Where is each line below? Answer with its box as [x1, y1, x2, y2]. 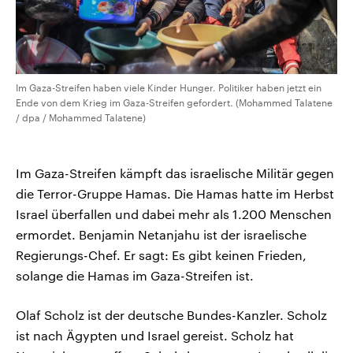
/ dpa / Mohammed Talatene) [16, 111, 146, 123]
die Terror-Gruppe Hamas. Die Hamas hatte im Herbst [16, 185, 334, 201]
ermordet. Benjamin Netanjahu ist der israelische [16, 226, 307, 242]
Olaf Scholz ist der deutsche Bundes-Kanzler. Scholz [16, 307, 327, 322]
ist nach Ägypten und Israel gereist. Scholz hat [16, 327, 294, 343]
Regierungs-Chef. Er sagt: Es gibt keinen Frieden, [16, 247, 307, 262]
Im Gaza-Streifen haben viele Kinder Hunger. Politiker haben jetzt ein [16, 81, 321, 93]
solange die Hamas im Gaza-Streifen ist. [16, 267, 254, 283]
